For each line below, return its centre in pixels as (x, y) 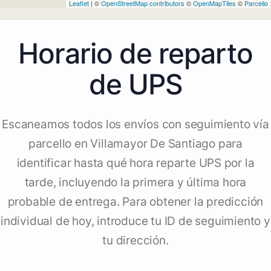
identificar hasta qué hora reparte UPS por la (135, 163)
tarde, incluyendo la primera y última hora (135, 183)
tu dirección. (135, 241)
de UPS (135, 84)
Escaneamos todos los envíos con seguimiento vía (135, 125)
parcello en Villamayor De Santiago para (135, 144)
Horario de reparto (135, 54)
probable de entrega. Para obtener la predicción (135, 202)
